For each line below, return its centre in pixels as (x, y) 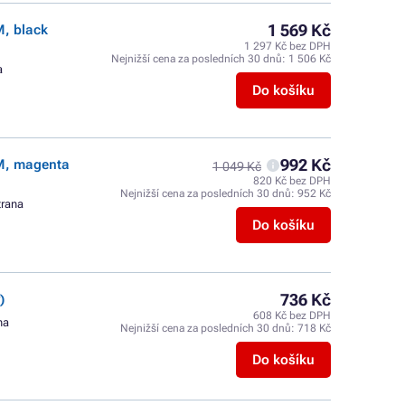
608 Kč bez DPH (292, 316)
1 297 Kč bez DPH (287, 46)
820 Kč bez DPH (292, 181)
